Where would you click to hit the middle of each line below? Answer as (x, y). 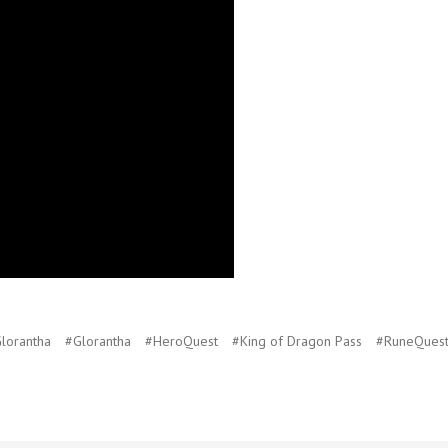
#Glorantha (97, 341)
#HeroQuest (181, 341)
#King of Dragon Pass (296, 341)
